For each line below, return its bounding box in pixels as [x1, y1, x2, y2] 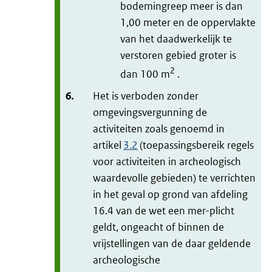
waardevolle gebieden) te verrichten [93, 171, 256, 185]
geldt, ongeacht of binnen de [93, 220, 224, 234]
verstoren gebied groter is [120, 48, 236, 62]
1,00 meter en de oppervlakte [120, 15, 256, 29]
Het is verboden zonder [93, 89, 199, 103]
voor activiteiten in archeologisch [93, 154, 241, 168]
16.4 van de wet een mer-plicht [93, 203, 234, 217]
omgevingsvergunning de [93, 105, 207, 119]
